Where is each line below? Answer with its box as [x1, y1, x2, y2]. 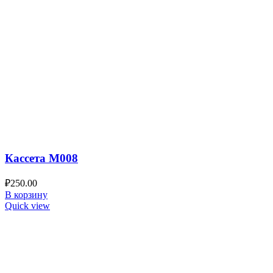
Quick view [5, 200, 50, 211]
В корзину [5, 190, 48, 200]
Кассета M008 [5, 151, 78, 165]
